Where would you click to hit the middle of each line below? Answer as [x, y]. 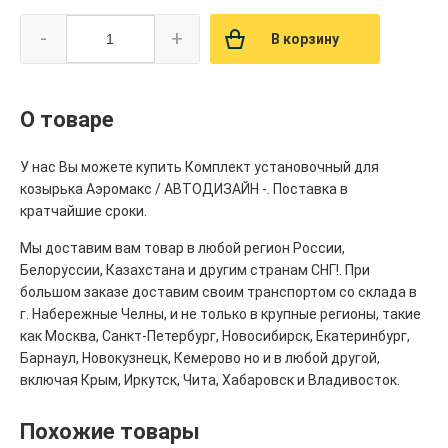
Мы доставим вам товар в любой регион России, [182, 248]
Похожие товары [110, 432]
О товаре [67, 120]
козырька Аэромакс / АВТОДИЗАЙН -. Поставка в [184, 189]
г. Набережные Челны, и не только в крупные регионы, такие [220, 314]
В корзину [305, 39]
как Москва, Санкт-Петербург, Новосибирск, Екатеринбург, [215, 336]
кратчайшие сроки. [83, 211]
